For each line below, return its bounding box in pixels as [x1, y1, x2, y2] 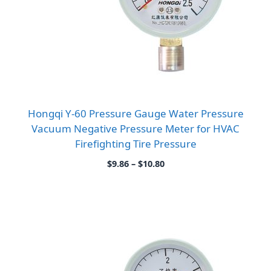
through [163, 195, 201, 207]
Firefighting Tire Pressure [74, 137, 197, 151]
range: [163, 169, 193, 182]
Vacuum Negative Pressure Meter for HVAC [31, 122, 240, 136]
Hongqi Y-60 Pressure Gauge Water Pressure [27, 106, 244, 121]
